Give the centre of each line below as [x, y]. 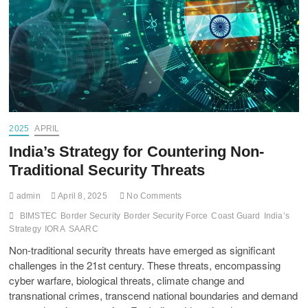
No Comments [153, 196]
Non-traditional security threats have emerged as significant [142, 250]
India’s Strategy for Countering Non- [137, 152]
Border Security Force [166, 216]
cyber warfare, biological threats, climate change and [127, 280]
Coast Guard [236, 216]
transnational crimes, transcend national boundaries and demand [154, 296]
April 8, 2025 [81, 196]
